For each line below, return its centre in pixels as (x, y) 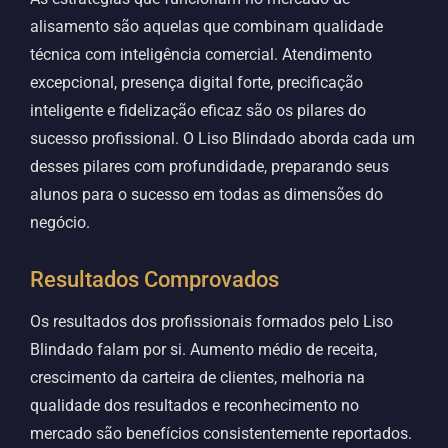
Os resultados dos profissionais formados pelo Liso (211, 322)
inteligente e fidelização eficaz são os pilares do (198, 111)
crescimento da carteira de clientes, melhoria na (197, 378)
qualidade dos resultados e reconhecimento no (194, 406)
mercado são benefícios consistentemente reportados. (221, 434)
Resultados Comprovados (154, 280)
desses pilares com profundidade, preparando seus (209, 167)
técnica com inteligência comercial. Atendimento (201, 55)
